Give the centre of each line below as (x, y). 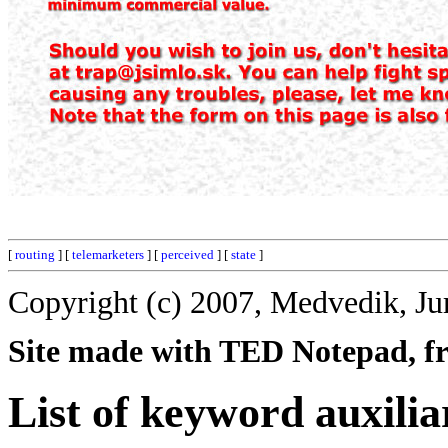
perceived (187, 254)
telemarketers (108, 254)
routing (35, 254)
